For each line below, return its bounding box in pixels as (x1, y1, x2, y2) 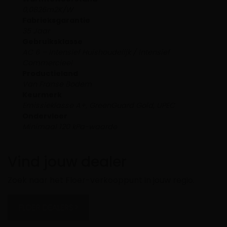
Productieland (22, 68, 78, 79)
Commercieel (22, 57, 72, 68)
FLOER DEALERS (18, 201, 75, 213)
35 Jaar (22, 25, 50, 36)
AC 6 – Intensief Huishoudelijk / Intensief (22, 47, 170, 57)
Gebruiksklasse (22, 36, 83, 47)
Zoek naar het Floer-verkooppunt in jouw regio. (8, 174, 195, 186)
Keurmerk (22, 89, 62, 100)
